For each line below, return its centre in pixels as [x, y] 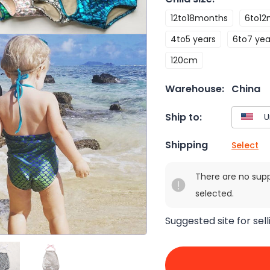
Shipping [187, 145]
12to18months [199, 18]
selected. [215, 194]
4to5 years [193, 39]
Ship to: [184, 117]
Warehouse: [195, 89]
